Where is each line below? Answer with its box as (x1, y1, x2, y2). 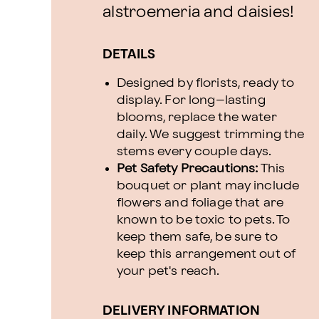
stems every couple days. (117, 145, 272, 157)
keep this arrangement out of (117, 248, 296, 260)
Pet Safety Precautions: (117, 162, 258, 174)
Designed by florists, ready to (117, 77, 295, 89)
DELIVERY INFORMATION (103, 305, 260, 317)
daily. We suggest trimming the (117, 128, 305, 140)
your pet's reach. (117, 265, 220, 277)
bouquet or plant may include (117, 179, 300, 192)
